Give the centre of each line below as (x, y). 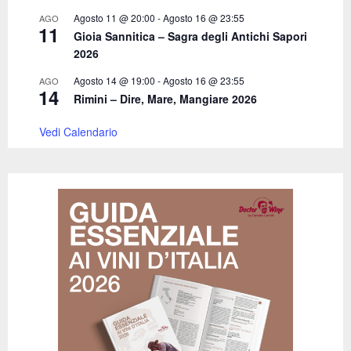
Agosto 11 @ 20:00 (114, 18)
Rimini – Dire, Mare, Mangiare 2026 (165, 99)
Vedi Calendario (78, 132)
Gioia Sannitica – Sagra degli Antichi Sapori (190, 36)
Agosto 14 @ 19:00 (114, 81)
